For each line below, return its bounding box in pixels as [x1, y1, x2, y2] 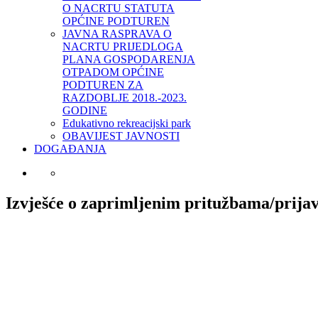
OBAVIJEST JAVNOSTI [62, 129, 180, 142]
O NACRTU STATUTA [62, 1, 175, 14]
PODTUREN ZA [62, 78, 143, 91]
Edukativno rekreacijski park [62, 116, 191, 129]
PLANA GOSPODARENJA [62, 53, 195, 65]
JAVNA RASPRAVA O [62, 27, 172, 40]
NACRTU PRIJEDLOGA [62, 40, 183, 53]
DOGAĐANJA [34, 142, 106, 155]
